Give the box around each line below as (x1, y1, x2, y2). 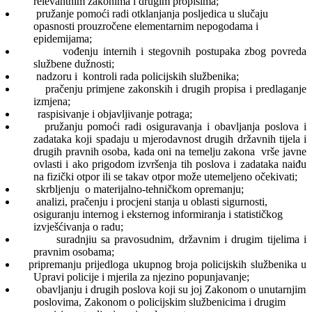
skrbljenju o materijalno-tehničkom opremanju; (36, 182, 244, 195)
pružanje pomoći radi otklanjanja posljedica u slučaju (36, 7, 269, 19)
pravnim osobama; (33, 245, 117, 258)
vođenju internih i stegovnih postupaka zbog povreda (62, 45, 307, 57)
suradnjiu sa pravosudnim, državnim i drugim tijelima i (56, 233, 307, 245)
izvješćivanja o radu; (33, 220, 123, 233)
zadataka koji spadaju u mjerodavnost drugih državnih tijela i (33, 132, 306, 145)
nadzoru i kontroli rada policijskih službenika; (36, 70, 240, 82)
